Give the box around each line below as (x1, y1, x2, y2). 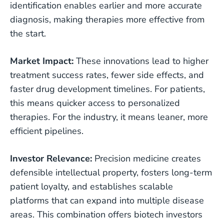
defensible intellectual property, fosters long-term (10, 166, 212, 178)
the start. (10, 27, 46, 39)
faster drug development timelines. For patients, (10, 83, 205, 95)
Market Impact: (10, 55, 73, 67)
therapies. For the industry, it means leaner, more (10, 111, 208, 123)
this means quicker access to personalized (10, 97, 180, 109)
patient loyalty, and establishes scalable (10, 180, 173, 192)
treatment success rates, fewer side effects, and (10, 69, 204, 81)
